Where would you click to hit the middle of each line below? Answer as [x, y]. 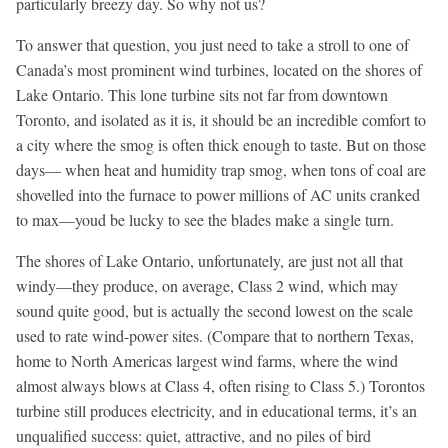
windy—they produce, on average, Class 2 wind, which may [207, 285]
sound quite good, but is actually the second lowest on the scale [214, 310]
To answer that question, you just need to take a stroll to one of [212, 44]
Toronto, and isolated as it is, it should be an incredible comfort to [221, 119]
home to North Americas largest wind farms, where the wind [207, 360]
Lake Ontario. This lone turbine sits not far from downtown [202, 94]
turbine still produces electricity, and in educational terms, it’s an [216, 410]
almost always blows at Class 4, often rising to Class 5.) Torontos [220, 385]
